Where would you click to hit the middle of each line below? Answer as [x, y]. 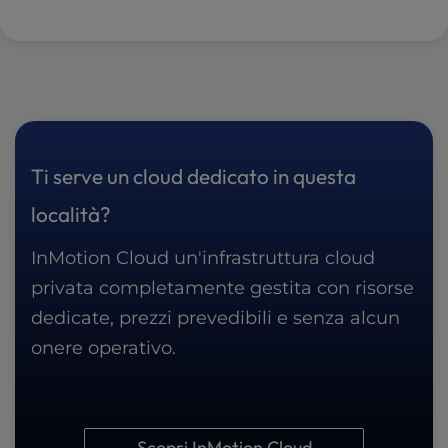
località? [71, 214]
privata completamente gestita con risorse [222, 288]
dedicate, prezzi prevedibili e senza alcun [215, 318]
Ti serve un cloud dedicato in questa [193, 176]
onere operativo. [103, 348]
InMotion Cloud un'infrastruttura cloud [203, 258]
